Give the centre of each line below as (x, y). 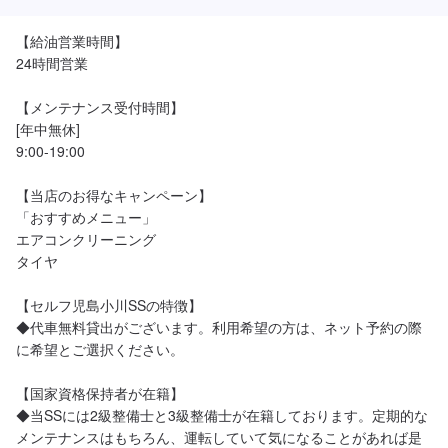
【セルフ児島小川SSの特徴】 (109, 305)
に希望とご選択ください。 (100, 349)
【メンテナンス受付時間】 (100, 107)
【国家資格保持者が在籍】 (100, 393)
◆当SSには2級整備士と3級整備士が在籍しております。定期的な (222, 415)
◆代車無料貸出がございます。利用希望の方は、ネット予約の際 (219, 327)
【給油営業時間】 (72, 41)
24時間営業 (52, 63)
